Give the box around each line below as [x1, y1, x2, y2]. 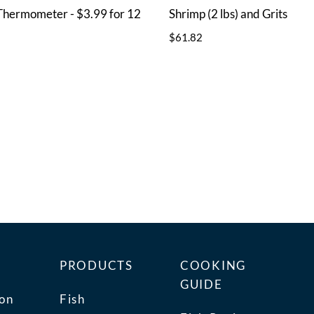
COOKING [180, 257, 246, 273]
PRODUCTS [60, 257, 133, 273]
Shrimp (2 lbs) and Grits [169, 6, 287, 22]
